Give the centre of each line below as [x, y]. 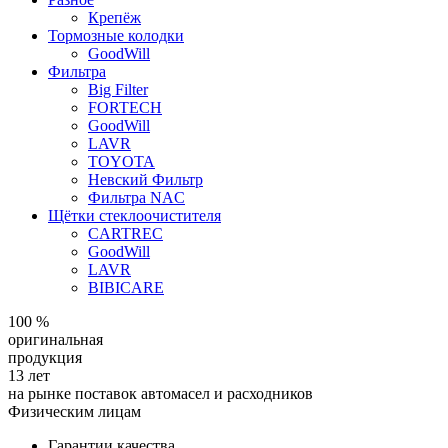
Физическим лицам [74, 411]
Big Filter [118, 89]
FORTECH [125, 107]
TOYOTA [121, 161]
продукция [45, 357]
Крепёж [114, 17]
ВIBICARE [126, 287]
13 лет [29, 375]
